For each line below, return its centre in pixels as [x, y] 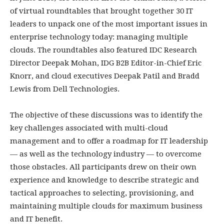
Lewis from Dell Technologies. [65, 89]
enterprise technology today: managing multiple [99, 37]
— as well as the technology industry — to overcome [106, 154]
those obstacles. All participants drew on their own [103, 167]
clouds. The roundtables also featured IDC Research [103, 50]
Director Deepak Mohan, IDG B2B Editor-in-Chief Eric [106, 63]
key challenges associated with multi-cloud [89, 128]
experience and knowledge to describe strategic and [104, 180]
